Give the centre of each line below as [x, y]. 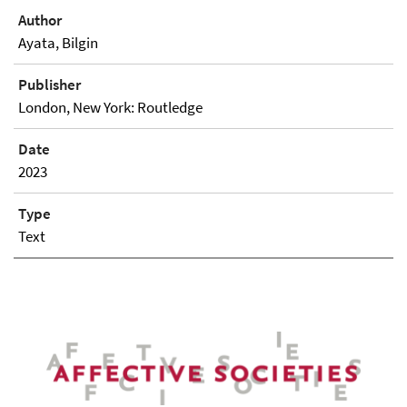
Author [40, 20]
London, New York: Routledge [110, 107]
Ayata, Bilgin [58, 43]
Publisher [50, 84]
